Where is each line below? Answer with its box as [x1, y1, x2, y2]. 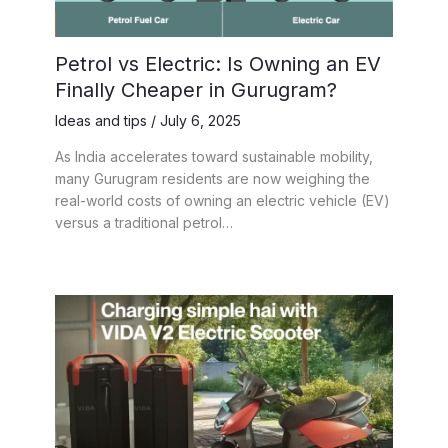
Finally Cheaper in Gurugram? [55, 78, 337, 103]
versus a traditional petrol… [55, 214, 233, 232]
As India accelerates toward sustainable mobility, [55, 148, 373, 166]
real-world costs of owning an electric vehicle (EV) [55, 192, 390, 210]
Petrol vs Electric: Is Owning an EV [55, 52, 381, 77]
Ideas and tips [55, 112, 147, 130]
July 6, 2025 [160, 112, 241, 130]
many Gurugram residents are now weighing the [55, 170, 370, 188]
